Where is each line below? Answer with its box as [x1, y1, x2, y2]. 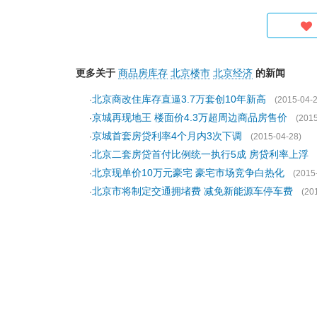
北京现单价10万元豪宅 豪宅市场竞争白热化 [92, 167, 284, 178]
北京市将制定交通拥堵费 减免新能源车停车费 [92, 185, 293, 197]
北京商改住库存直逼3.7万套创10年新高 [92, 93, 266, 105]
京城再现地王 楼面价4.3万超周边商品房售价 [92, 112, 287, 123]
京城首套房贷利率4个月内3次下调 [92, 130, 242, 142]
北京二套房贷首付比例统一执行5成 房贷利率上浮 [92, 149, 309, 160]
